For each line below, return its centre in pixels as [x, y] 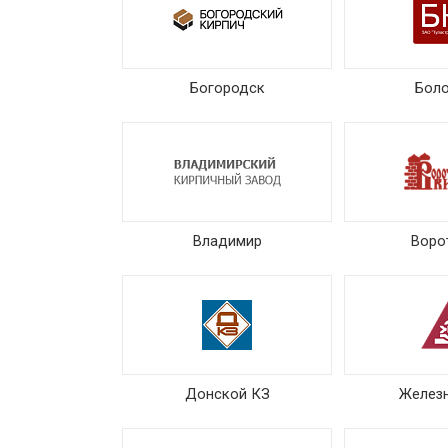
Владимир [227, 241]
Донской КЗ [227, 394]
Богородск [227, 88]
